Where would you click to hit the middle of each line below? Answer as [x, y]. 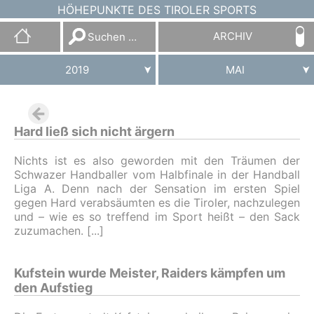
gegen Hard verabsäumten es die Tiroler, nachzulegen [157, 203]
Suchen [81, 28]
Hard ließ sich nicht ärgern [94, 131]
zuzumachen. [49, 231]
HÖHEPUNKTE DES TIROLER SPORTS [157, 10]
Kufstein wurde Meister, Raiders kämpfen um [150, 273]
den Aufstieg [53, 288]
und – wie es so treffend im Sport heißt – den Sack [157, 217]
